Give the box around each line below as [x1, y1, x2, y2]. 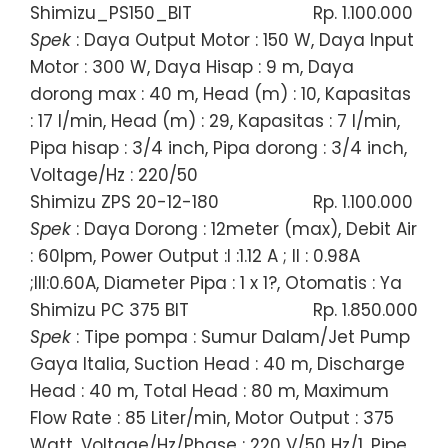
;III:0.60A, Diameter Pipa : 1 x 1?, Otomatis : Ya [30, 270, 402, 295]
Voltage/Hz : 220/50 [30, 162, 198, 187]
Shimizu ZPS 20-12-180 [30, 189, 219, 214]
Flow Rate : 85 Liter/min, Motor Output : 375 [30, 405, 394, 430]
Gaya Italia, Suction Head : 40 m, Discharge [30, 351, 405, 376]
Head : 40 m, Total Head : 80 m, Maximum [30, 378, 389, 403]
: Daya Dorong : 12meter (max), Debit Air [71, 216, 417, 241]
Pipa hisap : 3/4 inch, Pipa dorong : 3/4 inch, [30, 135, 407, 160]
